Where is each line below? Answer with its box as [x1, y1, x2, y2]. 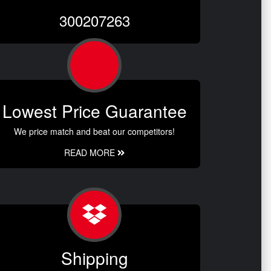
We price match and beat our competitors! [14, 125, 175, 137]
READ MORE [64, 146, 117, 158]
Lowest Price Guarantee [2, 98, 187, 123]
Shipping [60, 245, 128, 270]
